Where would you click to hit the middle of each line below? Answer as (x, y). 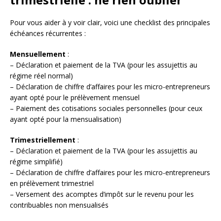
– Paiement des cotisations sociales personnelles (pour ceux (106, 109)
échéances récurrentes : (48, 34)
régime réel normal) (41, 76)
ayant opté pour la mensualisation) (66, 119)
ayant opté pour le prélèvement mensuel (75, 98)
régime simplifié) (36, 162)
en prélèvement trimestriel (52, 184)
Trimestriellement (43, 140)
